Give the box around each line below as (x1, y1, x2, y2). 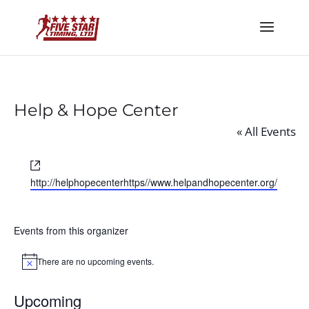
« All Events (236, 123, 296, 139)
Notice (21, 259, 46, 272)
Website (45, 157, 81, 171)
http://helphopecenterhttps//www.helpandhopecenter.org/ (30, 175, 277, 189)
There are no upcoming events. (37, 255, 154, 268)
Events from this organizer (13, 223, 128, 237)
